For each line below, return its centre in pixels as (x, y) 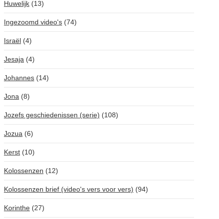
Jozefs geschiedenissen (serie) (52, 115)
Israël (12, 41)
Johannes (19, 78)
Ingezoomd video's (33, 22)
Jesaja (14, 59)
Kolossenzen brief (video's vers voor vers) (69, 189)
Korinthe (17, 208)
